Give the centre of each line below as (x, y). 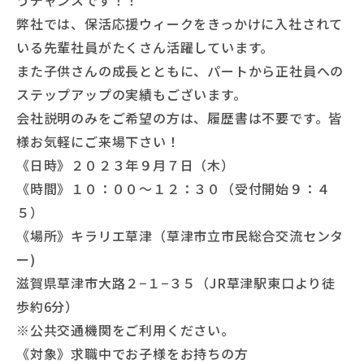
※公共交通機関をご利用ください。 (126, 330)
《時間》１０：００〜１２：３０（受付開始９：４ (173, 189)
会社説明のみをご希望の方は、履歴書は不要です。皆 (180, 118)
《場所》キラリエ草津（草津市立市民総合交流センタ (180, 236)
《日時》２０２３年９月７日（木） (126, 165)
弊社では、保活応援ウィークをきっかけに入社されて (180, 24)
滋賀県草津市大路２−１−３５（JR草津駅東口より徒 (176, 283)
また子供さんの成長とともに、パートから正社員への (180, 71)
